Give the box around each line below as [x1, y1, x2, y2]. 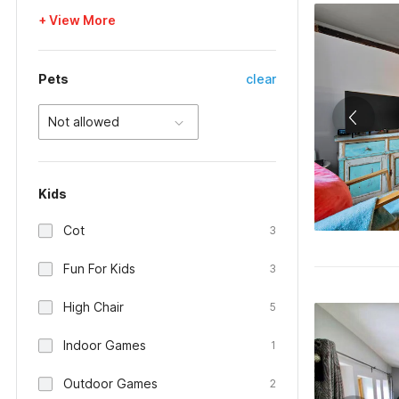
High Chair [63, 299, 124, 314]
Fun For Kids [63, 261, 135, 276]
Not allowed [48, 114, 119, 129]
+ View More [38, 12, 116, 28]
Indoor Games [63, 338, 146, 353]
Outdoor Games [63, 376, 158, 391]
